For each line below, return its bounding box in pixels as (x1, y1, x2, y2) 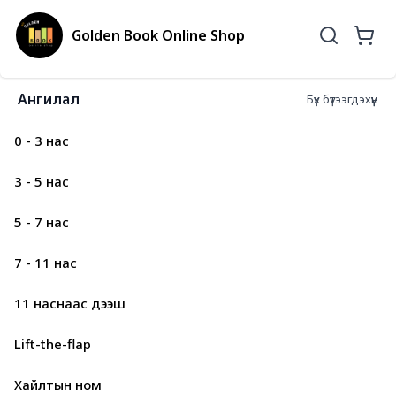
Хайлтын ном (14, 376, 102, 393)
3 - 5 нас (14, 172, 69, 190)
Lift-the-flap (14, 335, 91, 353)
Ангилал (18, 89, 80, 109)
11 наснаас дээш (14, 294, 126, 312)
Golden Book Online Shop (71, 26, 245, 45)
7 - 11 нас (14, 254, 77, 271)
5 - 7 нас (14, 213, 69, 231)
